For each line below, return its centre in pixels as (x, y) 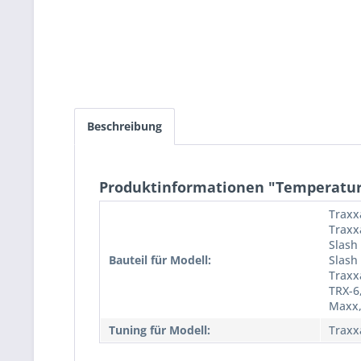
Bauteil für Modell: (160, 260)
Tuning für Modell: (160, 330)
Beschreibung (124, 127)
